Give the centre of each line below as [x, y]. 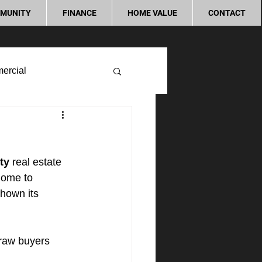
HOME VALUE [152, 13]
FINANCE [79, 13]
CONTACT [227, 13]
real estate [37, 162]
